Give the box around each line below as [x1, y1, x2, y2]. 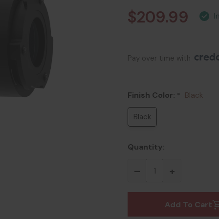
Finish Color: [128, 90, 177, 100]
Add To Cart [164, 199, 212, 210]
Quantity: [128, 142, 165, 152]
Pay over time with [128, 53, 193, 63]
